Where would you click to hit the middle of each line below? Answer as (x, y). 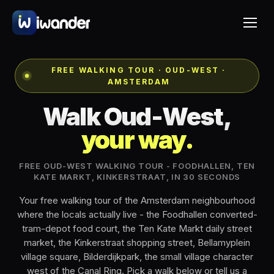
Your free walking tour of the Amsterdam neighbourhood (137, 200)
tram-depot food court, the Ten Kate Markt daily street (137, 228)
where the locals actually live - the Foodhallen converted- (137, 214)
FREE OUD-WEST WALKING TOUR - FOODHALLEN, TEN (137, 166)
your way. (137, 140)
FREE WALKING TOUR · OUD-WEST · (139, 70)
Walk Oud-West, (137, 117)
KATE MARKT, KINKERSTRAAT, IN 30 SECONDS (137, 177)
